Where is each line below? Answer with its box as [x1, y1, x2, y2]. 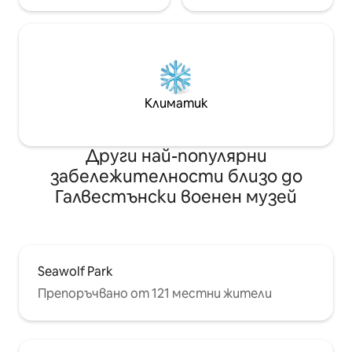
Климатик [144, 94, 208, 112]
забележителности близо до [49, 164, 302, 188]
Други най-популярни [85, 144, 267, 167]
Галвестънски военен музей [55, 185, 297, 208]
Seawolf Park [38, 262, 113, 280]
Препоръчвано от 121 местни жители [38, 284, 272, 302]
